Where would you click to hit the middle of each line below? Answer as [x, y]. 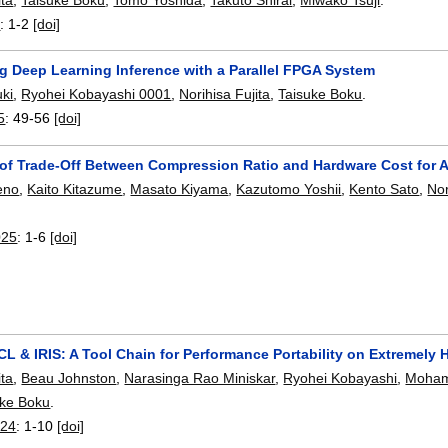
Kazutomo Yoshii [289, 189]
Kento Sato [384, 189]
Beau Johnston [69, 378]
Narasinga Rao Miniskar [200, 378]
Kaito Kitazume [75, 189]
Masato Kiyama [179, 189]
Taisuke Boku [320, 94]
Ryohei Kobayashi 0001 [96, 94]
